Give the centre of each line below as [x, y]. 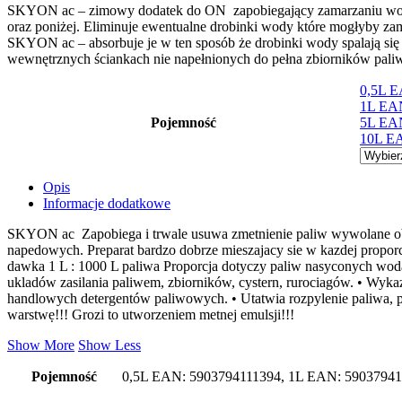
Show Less [109, 345]
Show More [41, 345]
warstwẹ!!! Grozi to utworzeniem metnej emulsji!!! [151, 314]
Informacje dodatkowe [107, 203]
